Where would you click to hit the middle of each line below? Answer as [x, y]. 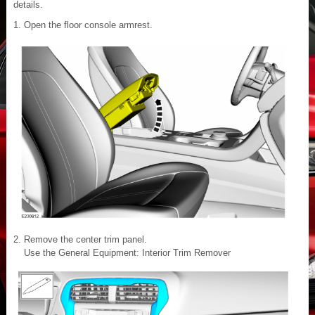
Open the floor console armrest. [88, 25]
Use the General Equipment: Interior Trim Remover [127, 252]
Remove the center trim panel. [85, 239]
